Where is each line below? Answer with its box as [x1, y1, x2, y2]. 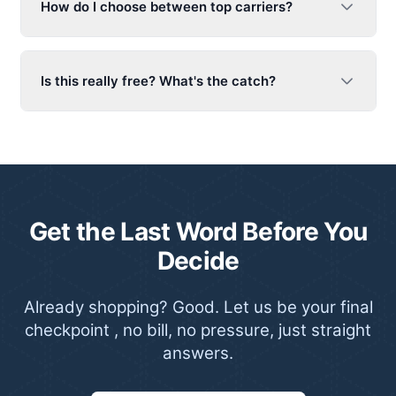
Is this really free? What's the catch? [41, 72, 276, 89]
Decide [156, 246, 240, 277]
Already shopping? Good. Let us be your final [23, 296, 373, 317]
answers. [163, 342, 233, 363]
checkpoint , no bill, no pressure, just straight [25, 319, 371, 340]
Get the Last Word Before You [28, 217, 368, 247]
